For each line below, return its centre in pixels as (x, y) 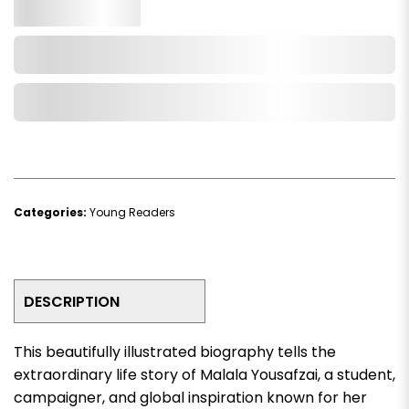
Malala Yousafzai (259, 374)
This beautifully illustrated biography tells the (175, 351)
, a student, (357, 374)
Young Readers (132, 212)
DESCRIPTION (72, 301)
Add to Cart (208, 55)
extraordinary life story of (107, 374)
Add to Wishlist (204, 102)
